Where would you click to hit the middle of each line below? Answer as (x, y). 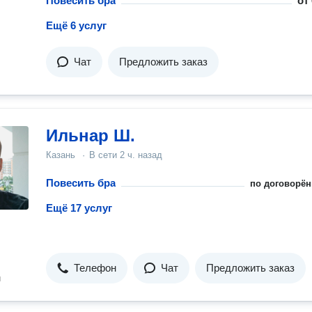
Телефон (95, 268)
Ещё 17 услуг (79, 208)
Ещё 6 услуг (76, 25)
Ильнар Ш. (91, 135)
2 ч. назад (141, 155)
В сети (104, 155)
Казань (61, 155)
